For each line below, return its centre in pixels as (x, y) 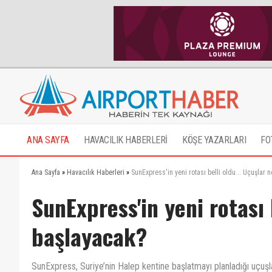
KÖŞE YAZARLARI (214, 140)
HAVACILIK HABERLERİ (126, 140)
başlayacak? (89, 236)
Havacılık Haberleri (96, 172)
